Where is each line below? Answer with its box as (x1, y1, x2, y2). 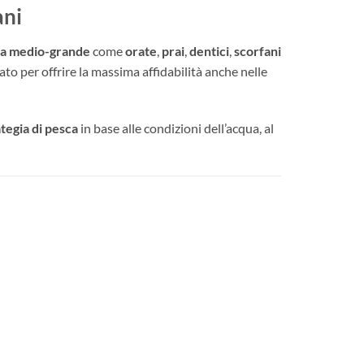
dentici (189, 42, 229, 58)
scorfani (234, 42, 281, 58)
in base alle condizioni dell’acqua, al (78, 120, 274, 136)
